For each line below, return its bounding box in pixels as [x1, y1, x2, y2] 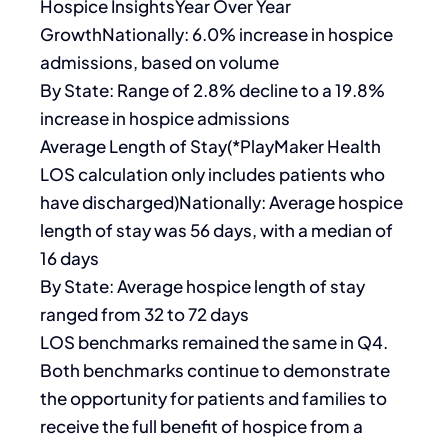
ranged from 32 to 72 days [40, 303, 249, 326]
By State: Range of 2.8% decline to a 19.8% [40, 79, 385, 102]
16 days [40, 247, 99, 270]
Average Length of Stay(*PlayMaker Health [40, 135, 381, 158]
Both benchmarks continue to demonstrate [40, 359, 390, 382]
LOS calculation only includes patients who [40, 163, 385, 186]
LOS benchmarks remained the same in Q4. [40, 331, 388, 354]
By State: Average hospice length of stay [40, 275, 365, 298]
